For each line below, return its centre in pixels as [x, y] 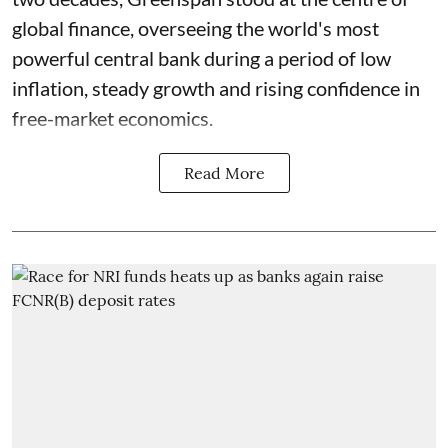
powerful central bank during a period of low [201, 58]
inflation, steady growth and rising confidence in [216, 88]
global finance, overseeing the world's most [195, 28]
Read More [224, 173]
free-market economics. [112, 118]
